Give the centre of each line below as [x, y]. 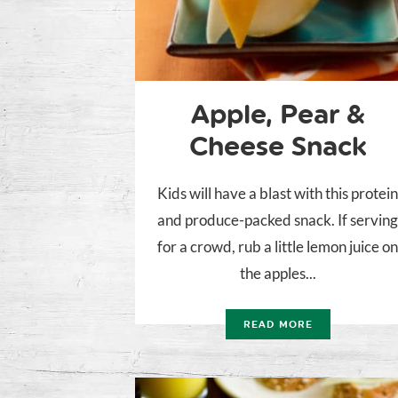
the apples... [278, 274]
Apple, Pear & [278, 115]
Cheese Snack [278, 147]
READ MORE [278, 325]
